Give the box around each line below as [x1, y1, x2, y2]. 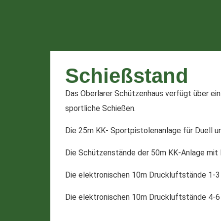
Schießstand [65, 64, 188, 87]
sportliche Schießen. [65, 104, 136, 113]
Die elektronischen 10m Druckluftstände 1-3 [65, 170, 220, 180]
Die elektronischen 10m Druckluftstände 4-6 [65, 192, 220, 202]
